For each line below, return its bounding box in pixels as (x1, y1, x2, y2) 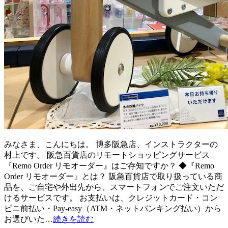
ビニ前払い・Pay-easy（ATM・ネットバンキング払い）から (4, 204, 221, 213)
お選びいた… (4, 215, 53, 224)
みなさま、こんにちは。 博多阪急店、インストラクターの (4, 140, 218, 149)
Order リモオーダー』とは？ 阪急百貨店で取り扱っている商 (4, 172, 222, 181)
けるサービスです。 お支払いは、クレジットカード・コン (4, 193, 218, 203)
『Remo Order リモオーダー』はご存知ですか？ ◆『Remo (4, 161, 214, 170)
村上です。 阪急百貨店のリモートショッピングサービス (4, 151, 210, 160)
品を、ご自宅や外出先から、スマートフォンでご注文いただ (4, 183, 224, 192)
